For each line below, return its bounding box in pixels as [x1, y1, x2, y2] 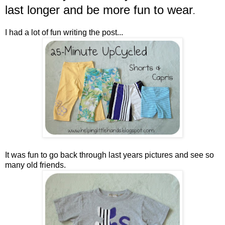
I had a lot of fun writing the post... [5, 28, 123, 37]
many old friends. [5, 160, 66, 169]
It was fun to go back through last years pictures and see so [5, 150, 214, 159]
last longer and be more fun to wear [5, 3, 193, 17]
